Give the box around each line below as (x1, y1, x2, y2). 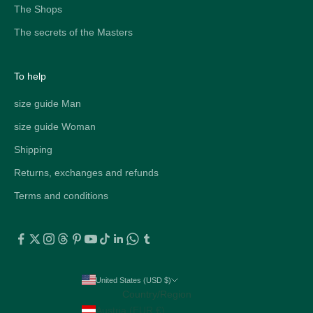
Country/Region (122, 288, 191, 300)
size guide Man (14, 97, 81, 109)
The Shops (14, 3, 62, 15)
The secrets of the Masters (14, 26, 133, 38)
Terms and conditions (14, 189, 108, 201)
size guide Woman (14, 120, 96, 132)
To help (14, 70, 46, 82)
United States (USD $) (95, 275, 171, 284)
